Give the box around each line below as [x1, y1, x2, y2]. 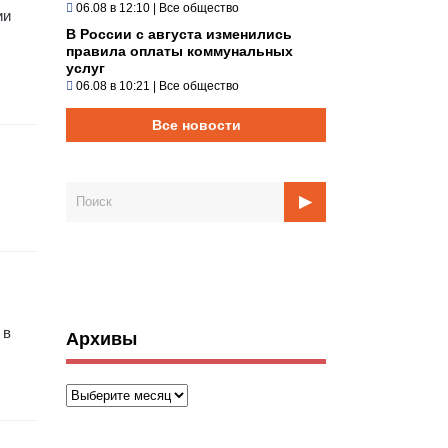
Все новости [151, 116, 241, 133]
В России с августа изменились [66, 25, 292, 42]
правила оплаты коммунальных [66, 42, 293, 59]
